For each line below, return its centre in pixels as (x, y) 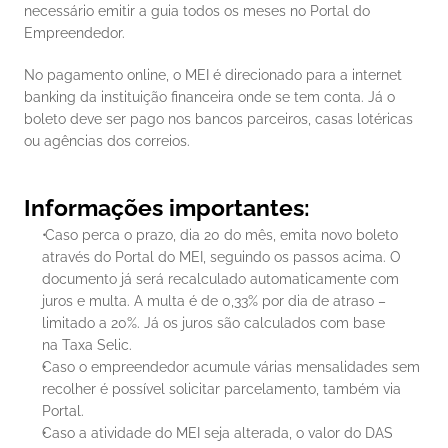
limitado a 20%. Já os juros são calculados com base (213, 323)
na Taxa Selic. (87, 345)
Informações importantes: (167, 207)
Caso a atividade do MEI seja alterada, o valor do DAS (217, 433)
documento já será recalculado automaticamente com (220, 279)
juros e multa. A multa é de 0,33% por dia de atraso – (214, 301)
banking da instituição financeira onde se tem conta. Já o (209, 97)
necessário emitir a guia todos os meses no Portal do (197, 11)
